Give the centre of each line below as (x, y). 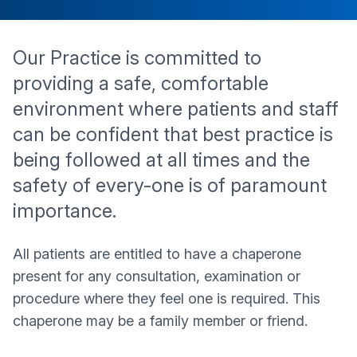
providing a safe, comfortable (141, 83)
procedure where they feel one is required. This (167, 298)
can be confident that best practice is (173, 134)
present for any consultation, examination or (157, 276)
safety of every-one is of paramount (170, 185)
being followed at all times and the (161, 160)
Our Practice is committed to (137, 58)
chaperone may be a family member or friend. (160, 321)
